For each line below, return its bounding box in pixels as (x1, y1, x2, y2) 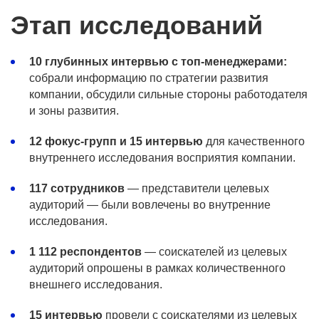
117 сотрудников (29, 182, 125, 194)
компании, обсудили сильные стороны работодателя (29, 88, 308, 100)
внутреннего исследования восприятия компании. (29, 152, 296, 164)
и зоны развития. (29, 105, 119, 117)
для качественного (203, 135, 305, 147)
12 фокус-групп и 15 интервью (29, 135, 203, 147)
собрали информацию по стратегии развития (29, 72, 268, 84)
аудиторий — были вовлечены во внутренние (29, 199, 271, 211)
